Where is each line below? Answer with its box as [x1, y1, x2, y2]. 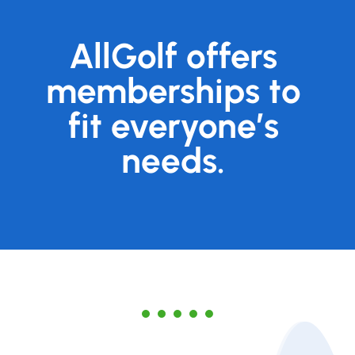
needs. [121, 139, 226, 181]
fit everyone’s [67, 104, 279, 147]
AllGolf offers [69, 34, 278, 77]
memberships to [45, 69, 301, 112]
